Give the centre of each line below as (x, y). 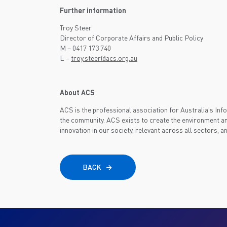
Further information (93, 10)
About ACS (77, 92)
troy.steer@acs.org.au (104, 58)
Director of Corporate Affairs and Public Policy (131, 38)
